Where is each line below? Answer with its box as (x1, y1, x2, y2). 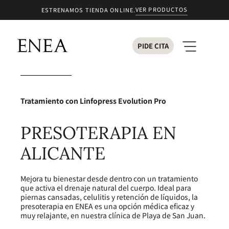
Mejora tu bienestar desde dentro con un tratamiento (20, 173, 198, 184)
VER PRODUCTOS (135, 5, 188, 13)
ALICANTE (20, 142, 105, 165)
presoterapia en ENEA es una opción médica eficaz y (20, 201, 194, 212)
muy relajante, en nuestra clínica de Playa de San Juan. (20, 210, 205, 221)
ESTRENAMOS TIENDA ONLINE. (41, 6, 136, 14)
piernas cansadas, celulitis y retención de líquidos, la (20, 192, 198, 202)
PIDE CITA (137, 40, 169, 51)
